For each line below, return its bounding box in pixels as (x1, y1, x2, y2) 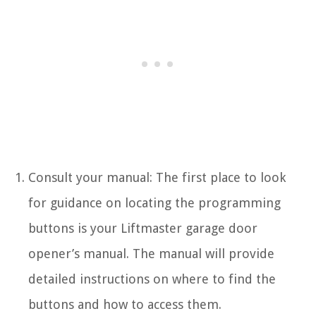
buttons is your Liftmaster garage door (28, 220, 257, 236)
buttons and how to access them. (28, 296, 221, 312)
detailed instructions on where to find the (28, 271, 276, 286)
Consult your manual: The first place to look (28, 169, 286, 185)
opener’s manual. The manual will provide (28, 245, 274, 261)
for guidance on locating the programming (28, 195, 281, 210)
